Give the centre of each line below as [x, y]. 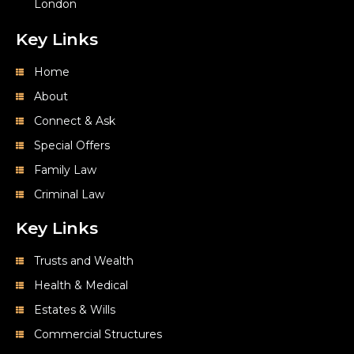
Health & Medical [81, 285]
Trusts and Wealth [83, 260]
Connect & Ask [74, 121]
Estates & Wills [74, 309]
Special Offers [72, 145]
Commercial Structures [98, 334]
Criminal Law [69, 194]
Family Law [65, 169]
